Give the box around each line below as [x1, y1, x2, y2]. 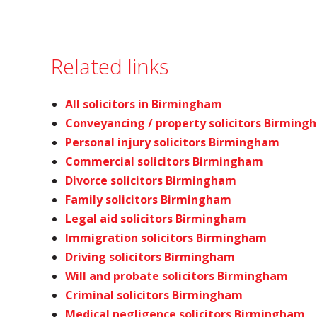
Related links [51, 52, 168, 80]
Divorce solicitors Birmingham [65, 172, 236, 188]
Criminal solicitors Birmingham [65, 287, 243, 303]
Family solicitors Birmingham [65, 191, 231, 207]
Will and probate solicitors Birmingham [65, 267, 288, 284]
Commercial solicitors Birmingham [65, 153, 263, 169]
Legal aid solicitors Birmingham [65, 210, 246, 226]
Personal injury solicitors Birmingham [65, 134, 279, 150]
